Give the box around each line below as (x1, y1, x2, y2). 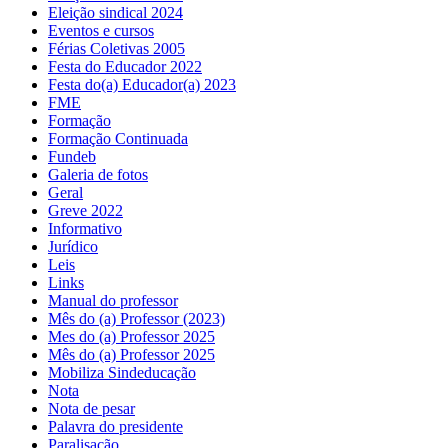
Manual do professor (48, 291, 178, 309)
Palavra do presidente (48, 417, 183, 435)
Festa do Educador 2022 (48, 57, 202, 75)
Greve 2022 (48, 201, 123, 219)
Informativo (48, 219, 122, 237)
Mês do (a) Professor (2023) (48, 309, 225, 327)
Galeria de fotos (48, 165, 148, 183)
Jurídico (48, 237, 98, 255)
